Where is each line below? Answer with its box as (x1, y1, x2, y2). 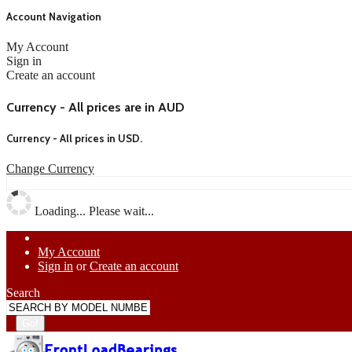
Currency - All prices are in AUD (6, 99, 185, 115)
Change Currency (6, 162, 94, 176)
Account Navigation (6, 10, 101, 24)
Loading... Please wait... (31, 204, 154, 218)
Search (6, 286, 40, 300)
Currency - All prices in (6, 131, 118, 145)
